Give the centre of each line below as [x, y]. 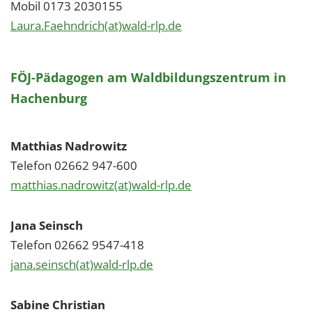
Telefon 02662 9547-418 [77, 245]
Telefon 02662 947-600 [74, 165]
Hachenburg [49, 98]
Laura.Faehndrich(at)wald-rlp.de [96, 25]
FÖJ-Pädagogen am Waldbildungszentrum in [148, 77]
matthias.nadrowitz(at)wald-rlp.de [101, 185]
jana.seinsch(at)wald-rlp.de [82, 264]
